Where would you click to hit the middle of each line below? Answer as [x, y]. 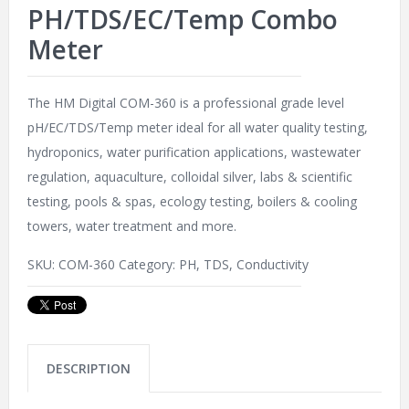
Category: [148, 265]
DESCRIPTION [88, 369]
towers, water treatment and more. [131, 226]
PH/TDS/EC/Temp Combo [182, 20]
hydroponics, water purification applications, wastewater [194, 152]
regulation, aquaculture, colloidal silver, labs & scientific [189, 177]
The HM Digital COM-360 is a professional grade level [185, 103]
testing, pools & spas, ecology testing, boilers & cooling [192, 202]
